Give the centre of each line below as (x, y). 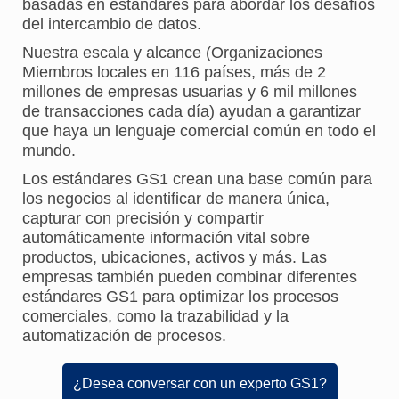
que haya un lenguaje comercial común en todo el (199, 130)
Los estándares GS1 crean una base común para (197, 179)
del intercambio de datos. (112, 24)
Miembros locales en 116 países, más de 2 (174, 72)
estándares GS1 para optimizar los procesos (180, 296)
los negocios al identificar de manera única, (176, 198)
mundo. (49, 150)
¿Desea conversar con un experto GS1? (199, 383)
